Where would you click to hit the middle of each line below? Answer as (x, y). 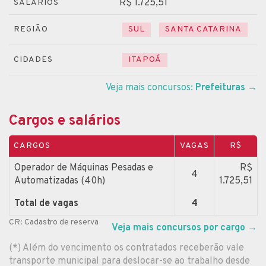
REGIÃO (31, 29)
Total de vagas (46, 203)
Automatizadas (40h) (60, 181)
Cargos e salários (65, 121)
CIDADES (33, 59)
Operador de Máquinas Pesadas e (84, 168)
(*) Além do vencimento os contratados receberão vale (126, 248)
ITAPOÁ (145, 59)
